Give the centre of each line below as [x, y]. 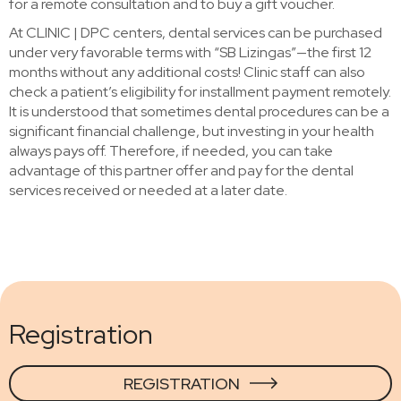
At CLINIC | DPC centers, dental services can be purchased [196, 32]
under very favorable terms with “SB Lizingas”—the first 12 [190, 52]
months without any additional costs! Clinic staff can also [187, 72]
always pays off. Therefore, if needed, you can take [171, 150]
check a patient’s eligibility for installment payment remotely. [200, 91]
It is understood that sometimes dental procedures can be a [199, 111]
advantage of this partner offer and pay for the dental [181, 170]
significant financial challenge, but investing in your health [192, 131]
